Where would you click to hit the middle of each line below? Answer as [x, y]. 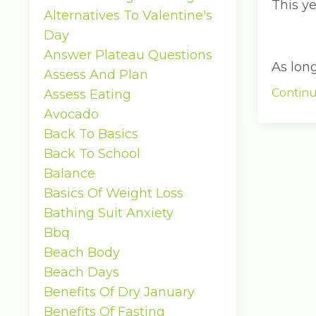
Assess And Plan [96, 75]
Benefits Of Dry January [119, 292]
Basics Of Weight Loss [114, 193]
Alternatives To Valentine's [128, 16]
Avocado [71, 114]
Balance [69, 174]
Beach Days [81, 272]
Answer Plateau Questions [128, 55]
